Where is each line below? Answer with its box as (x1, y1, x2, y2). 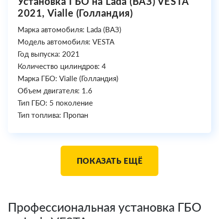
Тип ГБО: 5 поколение (18, 98, 93, 108)
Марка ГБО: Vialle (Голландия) (18, 74, 118, 83)
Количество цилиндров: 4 (18, 62, 106, 71)
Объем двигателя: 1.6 (18, 86, 92, 95)
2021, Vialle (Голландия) (18, 7, 133, 19)
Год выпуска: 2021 (18, 49, 80, 59)
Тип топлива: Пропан (18, 110, 88, 120)
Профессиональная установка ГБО (8, 199, 201, 215)
